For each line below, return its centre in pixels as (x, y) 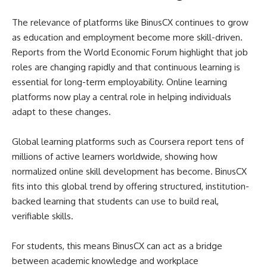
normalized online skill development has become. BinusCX (129, 171)
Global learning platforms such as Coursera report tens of (128, 142)
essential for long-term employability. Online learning (119, 82)
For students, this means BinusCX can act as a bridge (117, 246)
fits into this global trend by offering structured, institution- (131, 186)
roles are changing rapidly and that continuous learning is (126, 67)
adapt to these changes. (61, 112)
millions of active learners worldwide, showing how (115, 156)
